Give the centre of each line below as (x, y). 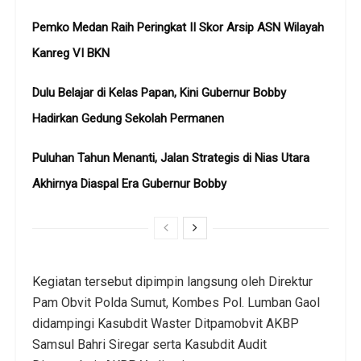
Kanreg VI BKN (71, 53)
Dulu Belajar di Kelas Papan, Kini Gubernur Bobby (159, 92)
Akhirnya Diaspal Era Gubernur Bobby (129, 183)
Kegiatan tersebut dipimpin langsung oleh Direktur (172, 281)
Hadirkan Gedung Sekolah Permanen (128, 118)
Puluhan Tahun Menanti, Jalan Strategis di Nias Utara (171, 158)
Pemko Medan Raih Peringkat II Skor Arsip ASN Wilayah (178, 27)
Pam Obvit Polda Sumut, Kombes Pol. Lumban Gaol (176, 302)
